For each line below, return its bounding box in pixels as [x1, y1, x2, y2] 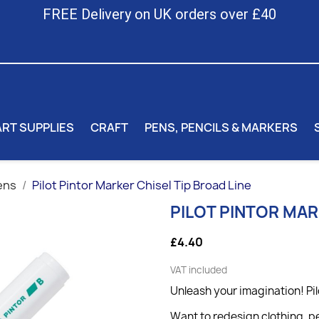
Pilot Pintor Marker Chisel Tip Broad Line [32, 177, 251, 193]
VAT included [170, 263, 227, 276]
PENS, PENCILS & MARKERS [145, 119, 298, 135]
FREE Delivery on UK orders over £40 [43, 6, 276, 23]
